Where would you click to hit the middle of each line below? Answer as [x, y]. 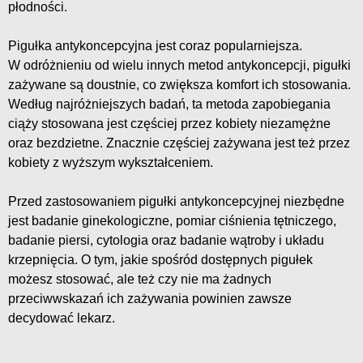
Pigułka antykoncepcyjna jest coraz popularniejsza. [155, 45]
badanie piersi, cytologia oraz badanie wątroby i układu [166, 240]
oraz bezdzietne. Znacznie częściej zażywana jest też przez [179, 143]
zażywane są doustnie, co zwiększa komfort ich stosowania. [179, 84]
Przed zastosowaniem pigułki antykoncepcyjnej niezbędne [176, 201]
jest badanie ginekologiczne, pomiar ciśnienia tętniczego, [172, 220]
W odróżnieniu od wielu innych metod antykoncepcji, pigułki [179, 65]
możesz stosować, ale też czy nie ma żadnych [140, 279]
